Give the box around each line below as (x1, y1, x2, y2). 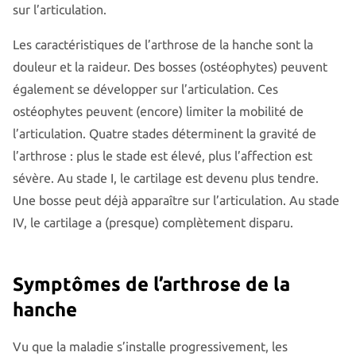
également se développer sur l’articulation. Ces (13, 81, 278, 96)
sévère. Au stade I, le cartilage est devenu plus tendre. (13, 170, 319, 185)
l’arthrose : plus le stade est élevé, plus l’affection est (13, 148, 312, 163)
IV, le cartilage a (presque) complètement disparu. (13, 215, 293, 230)
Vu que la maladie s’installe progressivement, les (13, 339, 288, 354)
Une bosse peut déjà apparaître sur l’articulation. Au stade (13, 192, 339, 207)
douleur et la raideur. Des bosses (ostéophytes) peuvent (13, 59, 327, 74)
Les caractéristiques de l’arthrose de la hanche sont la (13, 37, 313, 52)
